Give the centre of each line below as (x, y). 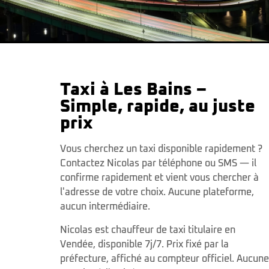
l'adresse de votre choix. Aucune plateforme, (157, 192)
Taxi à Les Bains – (133, 90)
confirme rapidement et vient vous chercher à (159, 178)
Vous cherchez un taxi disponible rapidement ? (161, 149)
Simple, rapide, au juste (158, 107)
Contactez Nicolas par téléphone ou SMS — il (158, 164)
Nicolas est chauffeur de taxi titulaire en (148, 230)
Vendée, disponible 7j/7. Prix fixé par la (144, 244)
